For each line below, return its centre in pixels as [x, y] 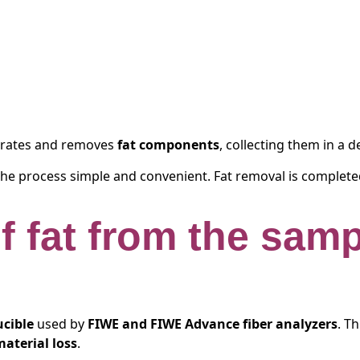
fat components [168, 145]
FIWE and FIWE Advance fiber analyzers [213, 324]
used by [61, 324]
